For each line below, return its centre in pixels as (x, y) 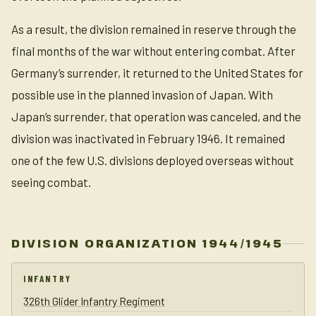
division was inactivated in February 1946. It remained (148, 138)
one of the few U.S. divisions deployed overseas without (153, 160)
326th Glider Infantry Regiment (94, 301)
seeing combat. (51, 182)
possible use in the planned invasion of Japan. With (142, 95)
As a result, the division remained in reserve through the (154, 29)
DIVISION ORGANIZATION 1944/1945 (147, 243)
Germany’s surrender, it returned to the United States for (157, 73)
